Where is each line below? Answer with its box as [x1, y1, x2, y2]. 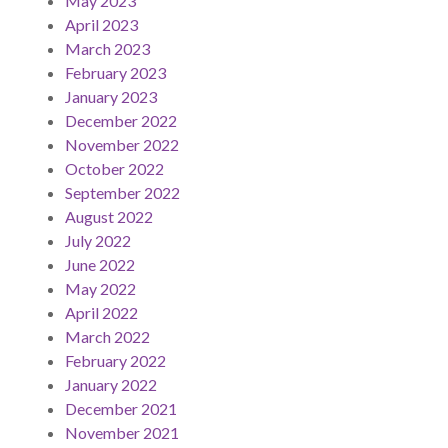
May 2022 [65, 279, 136, 299]
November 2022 [65, 135, 179, 155]
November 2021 [65, 423, 179, 443]
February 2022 [65, 351, 166, 371]
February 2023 [65, 63, 166, 83]
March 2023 [65, 39, 150, 59]
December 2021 [65, 399, 177, 419]
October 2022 [65, 159, 164, 179]
